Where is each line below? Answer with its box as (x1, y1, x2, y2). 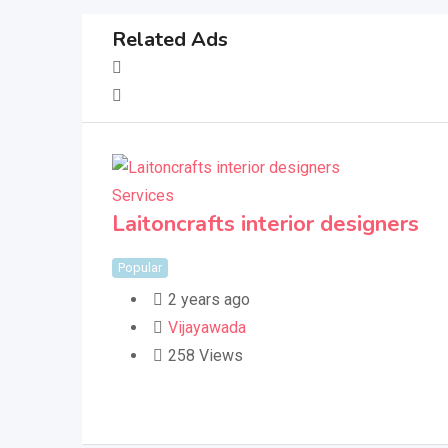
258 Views (168, 346, 243, 366)
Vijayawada (168, 318, 246, 338)
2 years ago (168, 290, 250, 310)
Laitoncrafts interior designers (112, 209, 419, 240)
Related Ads (112, 26, 228, 54)
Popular (118, 260, 162, 276)
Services (112, 186, 174, 206)
